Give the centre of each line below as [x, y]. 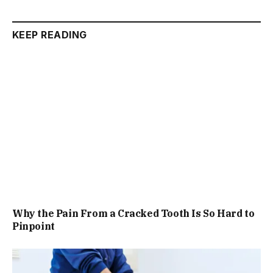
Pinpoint [34, 226]
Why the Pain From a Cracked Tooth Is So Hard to [133, 213]
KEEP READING [50, 35]
